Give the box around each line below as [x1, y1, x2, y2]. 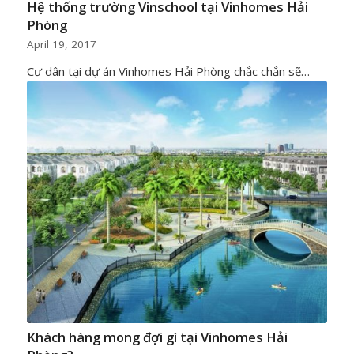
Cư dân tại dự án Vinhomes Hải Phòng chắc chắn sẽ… [26, 62, 310, 79]
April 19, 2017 [26, 36, 96, 51]
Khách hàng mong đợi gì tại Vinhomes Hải [26, 328, 288, 347]
